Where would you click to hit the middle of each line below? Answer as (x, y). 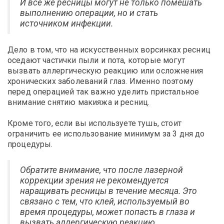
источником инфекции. (66, 23)
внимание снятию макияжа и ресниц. (79, 102)
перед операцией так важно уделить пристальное (103, 91)
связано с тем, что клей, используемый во (105, 201)
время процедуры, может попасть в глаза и (107, 212)
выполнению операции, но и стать (89, 13)
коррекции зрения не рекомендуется (94, 180)
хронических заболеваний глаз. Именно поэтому (101, 81)
